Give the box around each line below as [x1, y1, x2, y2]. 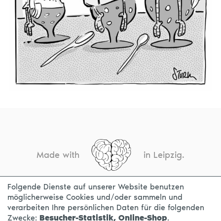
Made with [37, 149, 79, 160]
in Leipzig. [144, 149, 184, 160]
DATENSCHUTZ [131, 197, 191, 208]
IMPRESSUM [76, 197, 124, 208]
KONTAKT [30, 197, 69, 208]
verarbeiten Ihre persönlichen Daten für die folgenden [7, 203, 204, 212]
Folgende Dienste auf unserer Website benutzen [7, 182, 184, 191]
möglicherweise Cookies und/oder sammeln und [7, 192, 183, 202]
